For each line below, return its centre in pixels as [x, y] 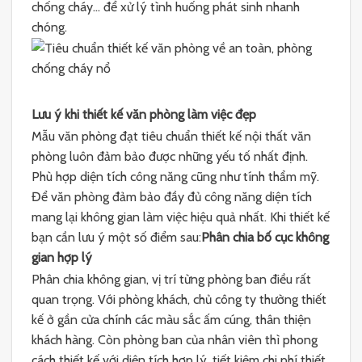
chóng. [49, 27]
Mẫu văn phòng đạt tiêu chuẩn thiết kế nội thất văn [171, 137]
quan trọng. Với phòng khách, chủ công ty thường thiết [179, 299]
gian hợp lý [62, 258]
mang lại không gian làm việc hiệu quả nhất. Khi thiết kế [181, 217]
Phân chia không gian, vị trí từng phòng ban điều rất [171, 279]
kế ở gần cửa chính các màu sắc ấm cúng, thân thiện [171, 319]
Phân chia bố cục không [265, 238]
